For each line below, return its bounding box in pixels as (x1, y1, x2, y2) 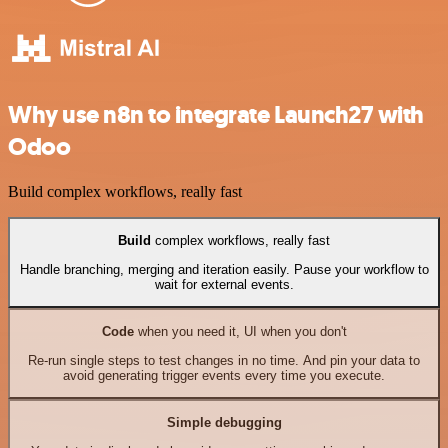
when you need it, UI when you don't (133, 324, 347, 340)
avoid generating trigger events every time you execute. (63, 367, 385, 383)
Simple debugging (166, 415, 282, 431)
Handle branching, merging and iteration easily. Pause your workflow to (19, 261, 429, 277)
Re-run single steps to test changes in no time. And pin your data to (28, 352, 420, 368)
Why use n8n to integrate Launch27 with (8, 99, 424, 132)
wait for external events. (154, 276, 294, 292)
